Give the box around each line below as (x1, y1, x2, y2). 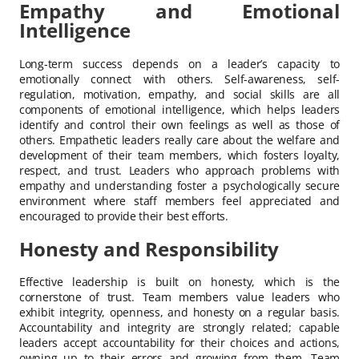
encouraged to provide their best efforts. (19, 208, 228, 224)
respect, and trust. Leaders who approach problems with (19, 162, 340, 178)
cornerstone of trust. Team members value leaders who (19, 289, 340, 305)
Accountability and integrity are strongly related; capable (19, 320, 340, 336)
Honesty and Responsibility (19, 235, 279, 262)
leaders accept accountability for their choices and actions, (19, 335, 340, 351)
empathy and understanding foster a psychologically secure (19, 177, 340, 193)
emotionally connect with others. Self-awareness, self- (19, 71, 340, 87)
